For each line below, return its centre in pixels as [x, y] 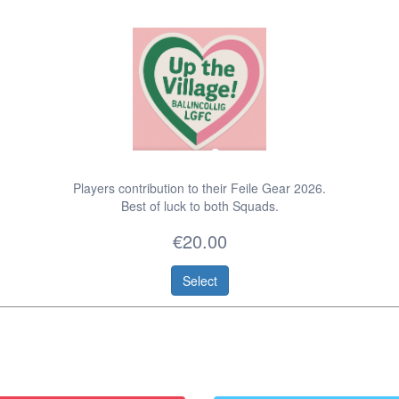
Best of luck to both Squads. [199, 206]
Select [199, 281]
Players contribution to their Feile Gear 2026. [199, 188]
